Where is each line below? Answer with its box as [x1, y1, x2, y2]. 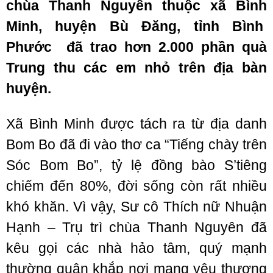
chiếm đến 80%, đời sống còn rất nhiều [6, 178, 267, 194]
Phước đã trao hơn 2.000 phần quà [6, 39, 267, 55]
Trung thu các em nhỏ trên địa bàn [6, 60, 267, 76]
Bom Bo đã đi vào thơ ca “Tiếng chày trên [6, 136, 267, 152]
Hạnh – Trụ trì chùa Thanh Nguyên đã [6, 219, 267, 235]
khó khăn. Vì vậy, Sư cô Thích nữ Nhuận [6, 199, 267, 214]
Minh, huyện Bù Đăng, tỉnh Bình [6, 18, 267, 34]
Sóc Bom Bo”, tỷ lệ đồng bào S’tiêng [6, 157, 267, 173]
